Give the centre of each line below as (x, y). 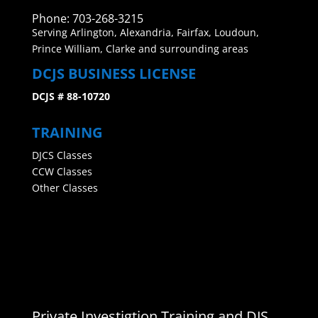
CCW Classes (62, 171)
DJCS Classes (62, 155)
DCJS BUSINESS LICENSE (114, 73)
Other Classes (65, 188)
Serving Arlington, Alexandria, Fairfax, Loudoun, (145, 32)
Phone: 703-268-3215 (87, 18)
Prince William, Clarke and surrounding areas (140, 49)
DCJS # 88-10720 (71, 96)
